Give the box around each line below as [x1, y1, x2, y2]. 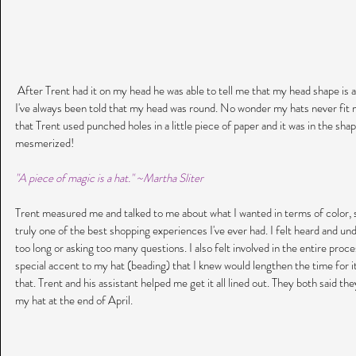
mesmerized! [15, 134, 74, 153]
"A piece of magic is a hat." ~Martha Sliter [15, 169, 203, 188]
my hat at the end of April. [15, 292, 135, 310]
